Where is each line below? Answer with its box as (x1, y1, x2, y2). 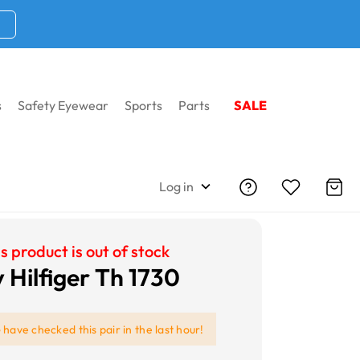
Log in (159, 178, 194, 194)
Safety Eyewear (18, 96, 108, 113)
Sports (125, 96, 162, 113)
